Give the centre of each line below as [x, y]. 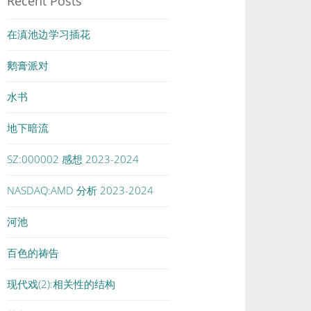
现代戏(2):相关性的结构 [61, 284]
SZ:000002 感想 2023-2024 [73, 159]
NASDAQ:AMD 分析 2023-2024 [81, 190]
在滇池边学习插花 [49, 34]
